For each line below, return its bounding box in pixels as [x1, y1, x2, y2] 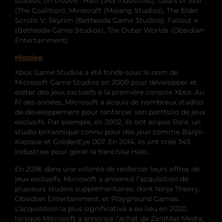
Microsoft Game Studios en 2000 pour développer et [15, 77, 197, 87]
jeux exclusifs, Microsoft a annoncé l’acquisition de [15, 174, 188, 183]
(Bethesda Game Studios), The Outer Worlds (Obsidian [15, 25, 204, 35]
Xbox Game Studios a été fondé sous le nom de [15, 67, 178, 77]
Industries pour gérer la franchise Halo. [15, 147, 149, 156]
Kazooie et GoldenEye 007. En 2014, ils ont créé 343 [15, 137, 190, 146]
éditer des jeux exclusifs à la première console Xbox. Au [15, 87, 204, 97]
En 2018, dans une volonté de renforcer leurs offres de [15, 164, 200, 173]
